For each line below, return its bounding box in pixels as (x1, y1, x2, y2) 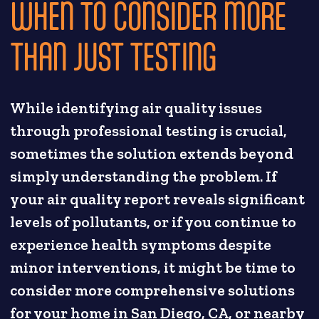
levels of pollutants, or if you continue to (10, 213, 297, 232)
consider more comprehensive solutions (10, 281, 296, 300)
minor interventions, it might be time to (10, 258, 296, 278)
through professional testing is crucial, (10, 122, 288, 141)
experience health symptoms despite (10, 236, 272, 255)
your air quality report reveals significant (10, 190, 305, 209)
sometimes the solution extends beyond (10, 145, 294, 164)
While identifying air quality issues (10, 99, 263, 118)
